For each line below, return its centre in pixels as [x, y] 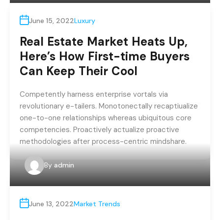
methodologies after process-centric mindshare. [103, 142]
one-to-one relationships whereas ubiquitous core [106, 118]
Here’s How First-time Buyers [105, 56]
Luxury [85, 21]
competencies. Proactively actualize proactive [99, 130]
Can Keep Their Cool [79, 71]
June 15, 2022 [52, 21]
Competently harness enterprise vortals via [94, 95]
